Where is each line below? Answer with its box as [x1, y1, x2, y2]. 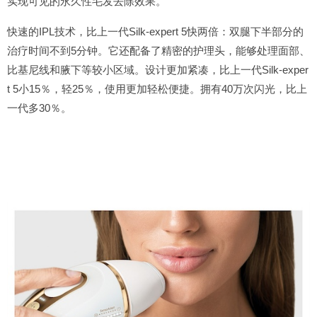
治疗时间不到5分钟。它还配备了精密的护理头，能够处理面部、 [7, 45, 310, 57]
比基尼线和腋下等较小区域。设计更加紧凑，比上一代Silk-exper [7, 64, 309, 76]
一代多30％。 [7, 102, 71, 114]
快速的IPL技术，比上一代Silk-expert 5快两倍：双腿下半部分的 [7, 25, 304, 38]
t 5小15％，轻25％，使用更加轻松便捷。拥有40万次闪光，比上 [7, 83, 307, 95]
